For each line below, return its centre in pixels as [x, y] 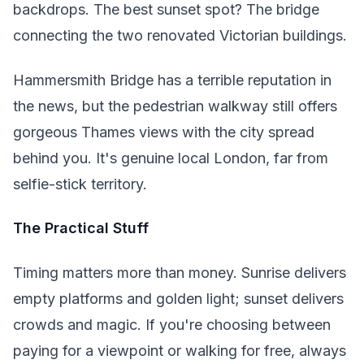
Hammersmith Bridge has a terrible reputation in [172, 80]
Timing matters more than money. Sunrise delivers [180, 272]
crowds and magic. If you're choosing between [172, 324]
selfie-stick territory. [80, 184]
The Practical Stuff [81, 228]
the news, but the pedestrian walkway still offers [175, 106]
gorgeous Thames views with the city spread [164, 132]
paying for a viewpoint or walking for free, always [180, 350]
